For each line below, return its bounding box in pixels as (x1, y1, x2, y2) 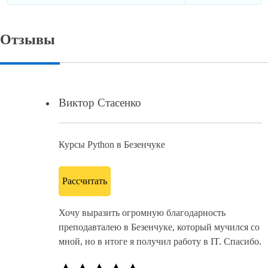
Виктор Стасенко (59, 96, 141, 109)
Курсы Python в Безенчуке (59, 139, 165, 150)
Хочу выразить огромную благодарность (59, 207, 226, 218)
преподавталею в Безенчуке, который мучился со (59, 221, 260, 232)
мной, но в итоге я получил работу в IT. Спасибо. (59, 236, 261, 246)
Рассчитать (62, 175, 107, 186)
